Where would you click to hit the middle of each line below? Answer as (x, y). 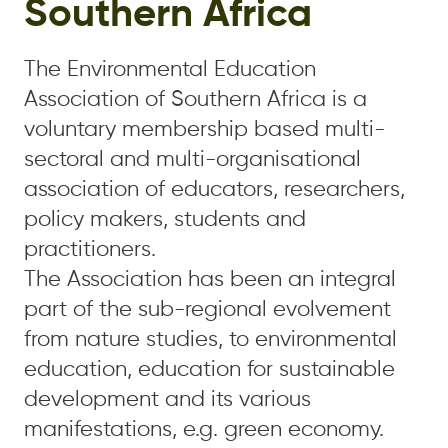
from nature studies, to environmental (210, 340)
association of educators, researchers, (214, 190)
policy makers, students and (165, 220)
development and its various (167, 400)
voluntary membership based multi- (204, 130)
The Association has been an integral (210, 280)
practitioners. (90, 250)
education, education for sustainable (209, 370)
